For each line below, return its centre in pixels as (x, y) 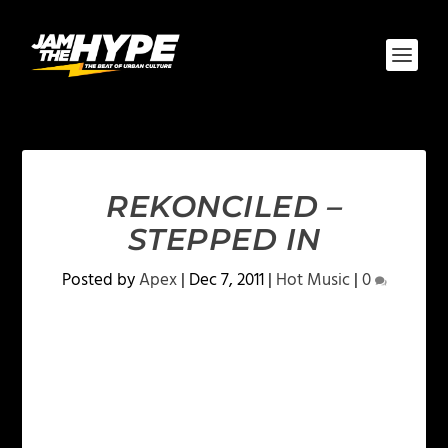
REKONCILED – (224, 206)
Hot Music (312, 280)
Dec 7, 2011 (226, 280)
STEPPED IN (224, 239)
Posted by (100, 280)
